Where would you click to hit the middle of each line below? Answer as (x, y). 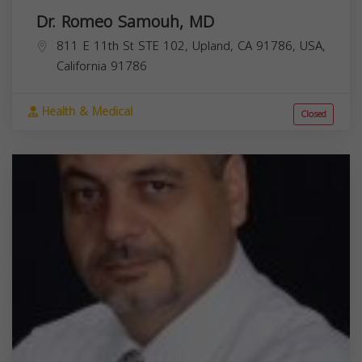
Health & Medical (85, 112)
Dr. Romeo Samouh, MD (125, 21)
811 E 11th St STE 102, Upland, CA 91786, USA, (191, 46)
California (82, 66)
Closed (314, 114)
